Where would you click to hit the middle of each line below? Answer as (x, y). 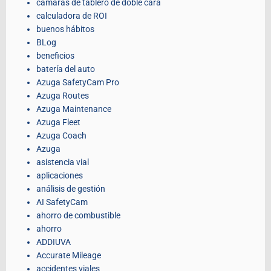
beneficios (55, 56)
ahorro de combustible (78, 216)
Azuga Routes (63, 96)
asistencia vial (63, 162)
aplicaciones (60, 176)
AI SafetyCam (62, 202)
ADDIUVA (54, 242)
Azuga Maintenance (74, 109)
